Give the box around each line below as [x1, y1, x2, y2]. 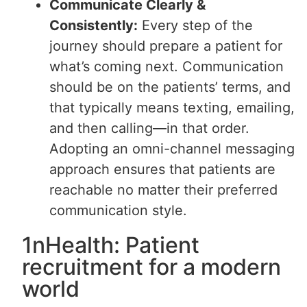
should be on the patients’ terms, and [49, 78, 291, 95]
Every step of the [138, 16, 254, 34]
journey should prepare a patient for [49, 37, 283, 54]
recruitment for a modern [22, 253, 282, 280]
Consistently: [49, 16, 138, 34]
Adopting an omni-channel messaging [49, 140, 295, 157]
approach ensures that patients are [49, 160, 276, 177]
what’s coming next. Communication [49, 58, 284, 75]
